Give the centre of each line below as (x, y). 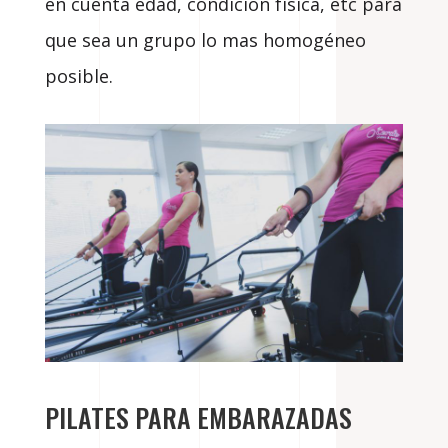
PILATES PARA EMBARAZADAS (198, 418)
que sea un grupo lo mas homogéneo (205, 39)
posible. (78, 75)
